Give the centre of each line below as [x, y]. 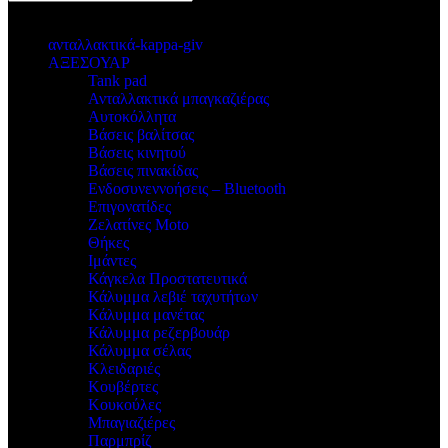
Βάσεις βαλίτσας [141, 134]
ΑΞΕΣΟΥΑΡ [89, 62]
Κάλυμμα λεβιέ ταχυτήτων [173, 296]
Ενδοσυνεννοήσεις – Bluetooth [187, 188]
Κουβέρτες [123, 386]
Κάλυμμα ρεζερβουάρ [159, 332]
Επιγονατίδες [129, 206]
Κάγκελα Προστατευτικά [167, 278]
